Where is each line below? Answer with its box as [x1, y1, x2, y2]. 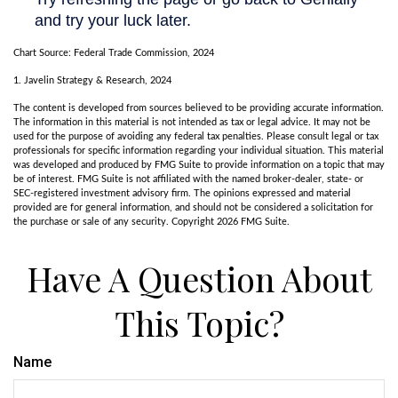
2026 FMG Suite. [217, 217, 290, 227]
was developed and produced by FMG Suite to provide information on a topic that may [13, 160, 385, 171]
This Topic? [114, 300, 284, 346]
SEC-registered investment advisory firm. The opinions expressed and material [13, 188, 351, 199]
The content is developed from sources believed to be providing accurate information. [13, 103, 384, 114]
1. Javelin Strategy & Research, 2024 [13, 76, 171, 86]
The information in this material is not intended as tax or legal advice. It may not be [13, 117, 370, 128]
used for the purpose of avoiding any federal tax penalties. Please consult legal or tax [13, 131, 378, 142]
